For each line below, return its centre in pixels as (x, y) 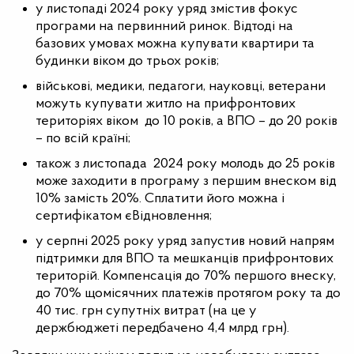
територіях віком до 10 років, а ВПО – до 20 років (186, 121)
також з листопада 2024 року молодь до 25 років (185, 164)
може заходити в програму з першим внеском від (186, 181)
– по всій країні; (83, 139)
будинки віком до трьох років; (127, 61)
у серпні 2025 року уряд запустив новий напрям (185, 241)
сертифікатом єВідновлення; (124, 216)
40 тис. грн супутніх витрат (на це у (146, 311)
